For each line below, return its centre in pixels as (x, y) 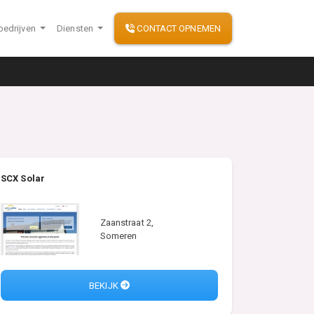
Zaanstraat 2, (127, 222)
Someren (118, 235)
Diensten (76, 28)
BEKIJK (105, 285)
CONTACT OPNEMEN (178, 28)
